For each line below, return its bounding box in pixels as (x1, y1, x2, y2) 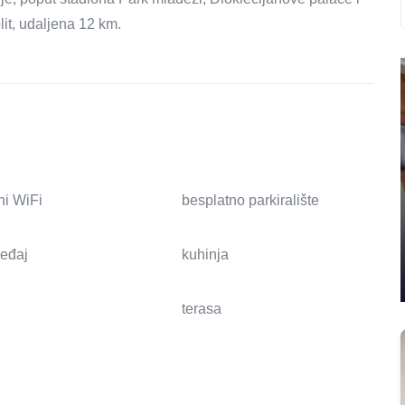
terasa (181, 301, 221, 317)
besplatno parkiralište (181, 193, 319, 209)
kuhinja (181, 247, 229, 263)
